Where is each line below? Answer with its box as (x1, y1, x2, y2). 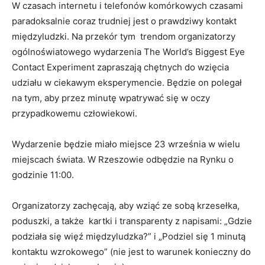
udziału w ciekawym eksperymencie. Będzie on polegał (12, 77, 242, 89)
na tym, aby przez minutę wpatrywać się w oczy (12, 92, 210, 104)
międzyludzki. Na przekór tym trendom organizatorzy (12, 31, 235, 43)
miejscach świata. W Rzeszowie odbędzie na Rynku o (12, 154, 234, 166)
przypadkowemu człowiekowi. (12, 108, 142, 119)
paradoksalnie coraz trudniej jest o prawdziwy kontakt (12, 15, 237, 27)
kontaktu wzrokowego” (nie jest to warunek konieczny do (12, 246, 251, 258)
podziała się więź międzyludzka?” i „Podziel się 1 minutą (12, 231, 245, 243)
